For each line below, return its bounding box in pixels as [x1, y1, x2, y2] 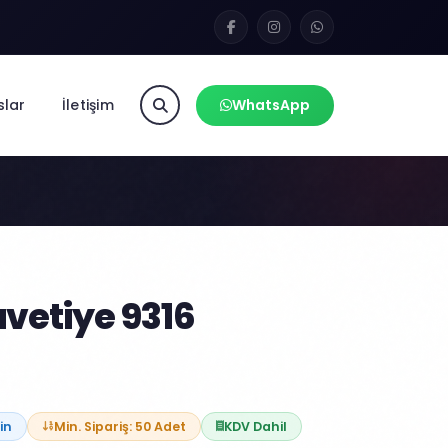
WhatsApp [232, 94, 310, 115]
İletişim [61, 94, 114, 115]
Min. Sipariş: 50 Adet [54, 418, 186, 435]
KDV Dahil [224, 418, 287, 435]
